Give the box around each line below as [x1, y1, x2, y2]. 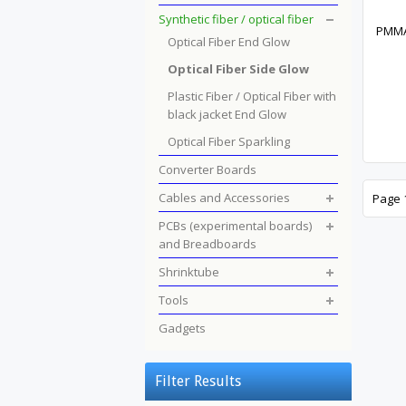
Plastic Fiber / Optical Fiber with [168, 88, 336, 104]
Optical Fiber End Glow [168, 34, 290, 50]
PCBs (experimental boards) [159, 217, 312, 234]
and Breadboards [159, 236, 256, 252]
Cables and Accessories [159, 189, 290, 206]
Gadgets [159, 320, 206, 336]
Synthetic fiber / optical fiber [159, 11, 314, 27]
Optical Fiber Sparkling [168, 133, 290, 150]
